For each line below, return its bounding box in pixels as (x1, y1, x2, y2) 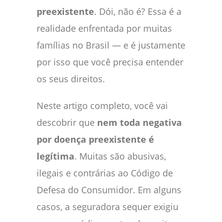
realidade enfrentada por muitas (37, 22, 172, 35)
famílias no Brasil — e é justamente (37, 39, 185, 52)
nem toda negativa (97, 116, 182, 129)
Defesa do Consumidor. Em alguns (37, 184, 181, 196)
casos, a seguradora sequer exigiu (37, 201, 178, 213)
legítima (37, 150, 74, 163)
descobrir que (37, 116, 97, 129)
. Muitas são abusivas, (74, 150, 166, 163)
